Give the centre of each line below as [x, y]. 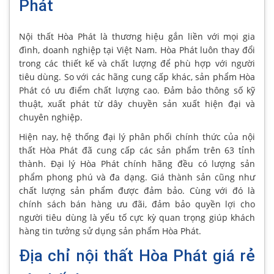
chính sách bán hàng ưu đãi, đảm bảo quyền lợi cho [137, 204]
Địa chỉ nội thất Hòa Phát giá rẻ [137, 256]
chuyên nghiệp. [51, 117]
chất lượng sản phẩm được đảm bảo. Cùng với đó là [137, 191]
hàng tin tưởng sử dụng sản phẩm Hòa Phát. [110, 231]
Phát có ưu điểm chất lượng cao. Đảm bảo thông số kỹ [137, 91]
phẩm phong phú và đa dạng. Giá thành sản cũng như [137, 177]
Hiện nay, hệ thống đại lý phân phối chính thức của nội [137, 137]
